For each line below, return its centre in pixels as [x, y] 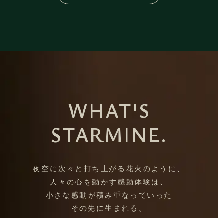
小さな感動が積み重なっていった [109, 195]
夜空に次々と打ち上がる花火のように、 [109, 168]
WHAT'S [109, 110]
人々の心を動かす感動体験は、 [109, 182]
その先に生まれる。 [109, 208]
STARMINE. [109, 134]
